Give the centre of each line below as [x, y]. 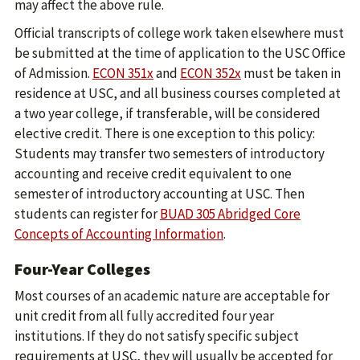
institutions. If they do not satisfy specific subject [157, 336]
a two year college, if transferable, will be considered [168, 113]
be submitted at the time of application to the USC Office [180, 53]
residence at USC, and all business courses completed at [178, 93]
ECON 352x [211, 73]
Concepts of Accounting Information [119, 234]
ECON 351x [123, 73]
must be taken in [291, 73]
